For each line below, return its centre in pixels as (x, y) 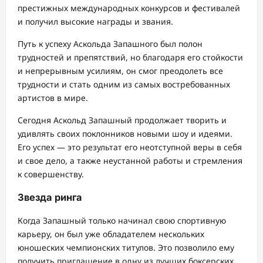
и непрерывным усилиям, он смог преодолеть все (120, 70)
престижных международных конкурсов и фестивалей (129, 8)
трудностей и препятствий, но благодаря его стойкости (130, 57)
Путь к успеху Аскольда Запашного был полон (110, 43)
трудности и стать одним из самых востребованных (124, 84)
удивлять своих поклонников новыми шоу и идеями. (125, 133)
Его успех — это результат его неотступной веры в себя (130, 147)
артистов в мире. (53, 97)
